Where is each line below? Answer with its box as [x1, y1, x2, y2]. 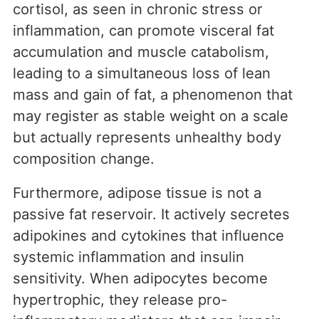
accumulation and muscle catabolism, [13, 43, 269, 61]
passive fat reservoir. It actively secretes [13, 205, 290, 224]
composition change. [13, 150, 155, 168]
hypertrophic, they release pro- [13, 291, 227, 309]
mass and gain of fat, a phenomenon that [13, 85, 293, 104]
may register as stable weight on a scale [13, 107, 288, 125]
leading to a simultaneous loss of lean [13, 64, 271, 83]
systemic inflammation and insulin [13, 248, 244, 266]
